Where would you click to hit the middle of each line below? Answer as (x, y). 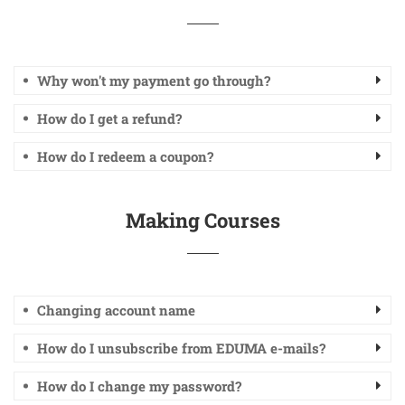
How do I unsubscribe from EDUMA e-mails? (181, 348)
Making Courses (202, 220)
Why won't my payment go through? (154, 80)
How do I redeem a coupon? (125, 156)
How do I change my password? (139, 386)
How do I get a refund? (109, 118)
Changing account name (116, 310)
